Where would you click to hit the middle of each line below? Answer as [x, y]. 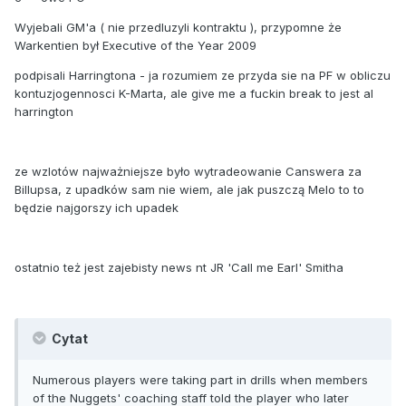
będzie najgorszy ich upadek [97, 207]
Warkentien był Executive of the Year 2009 [135, 45]
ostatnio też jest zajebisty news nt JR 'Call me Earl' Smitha [179, 267]
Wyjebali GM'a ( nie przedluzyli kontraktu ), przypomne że [178, 27]
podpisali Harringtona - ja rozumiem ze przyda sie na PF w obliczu [203, 75]
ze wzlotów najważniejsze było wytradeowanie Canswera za [188, 171]
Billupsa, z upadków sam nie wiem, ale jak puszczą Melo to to [189, 189]
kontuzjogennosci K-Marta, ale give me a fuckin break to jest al [194, 93]
